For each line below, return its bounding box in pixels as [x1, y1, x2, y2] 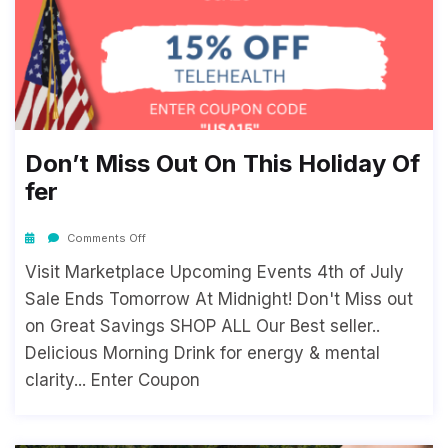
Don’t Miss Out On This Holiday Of [25, 149, 420, 179]
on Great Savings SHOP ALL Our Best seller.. [25, 316, 380, 337]
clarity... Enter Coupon [25, 370, 200, 391]
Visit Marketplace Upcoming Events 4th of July [25, 262, 404, 283]
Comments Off [64, 231, 146, 246]
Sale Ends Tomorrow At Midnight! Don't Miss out [25, 289, 413, 310]
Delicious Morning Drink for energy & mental [25, 343, 380, 364]
